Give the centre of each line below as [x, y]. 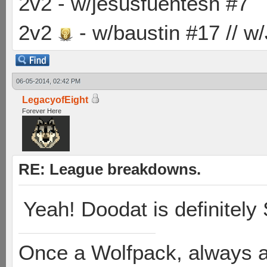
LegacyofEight [55, 100]
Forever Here [42, 111]
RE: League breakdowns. [110, 169]
